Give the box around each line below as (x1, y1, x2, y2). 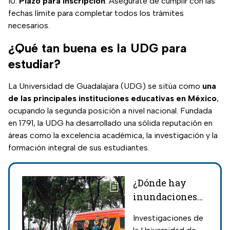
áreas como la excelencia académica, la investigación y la (8, 130, 218, 141)
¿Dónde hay (133, 177, 186, 189)
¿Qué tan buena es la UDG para (8, 41, 187, 56)
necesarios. (8, 21, 50, 31)
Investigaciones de (133, 213, 203, 223)
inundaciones (133, 190, 197, 203)
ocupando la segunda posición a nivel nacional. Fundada (8, 106, 212, 116)
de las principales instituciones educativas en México (8, 93, 217, 104)
